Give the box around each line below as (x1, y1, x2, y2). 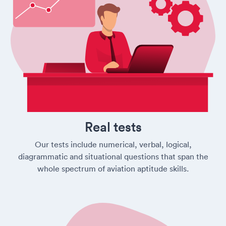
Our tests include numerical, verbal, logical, (34, 139, 192, 150)
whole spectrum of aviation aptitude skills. (37, 163, 189, 174)
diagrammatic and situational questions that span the (18, 151, 208, 162)
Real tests (84, 119, 142, 136)
